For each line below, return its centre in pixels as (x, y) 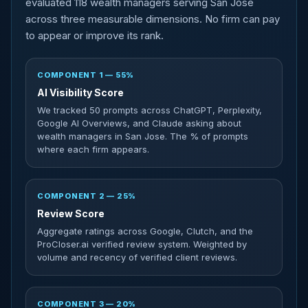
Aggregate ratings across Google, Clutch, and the (145, 231)
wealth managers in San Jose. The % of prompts (143, 136)
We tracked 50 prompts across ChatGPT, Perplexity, (150, 110)
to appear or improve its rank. (95, 35)
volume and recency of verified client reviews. (137, 257)
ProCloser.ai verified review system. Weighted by (142, 244)
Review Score (71, 213)
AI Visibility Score (80, 92)
